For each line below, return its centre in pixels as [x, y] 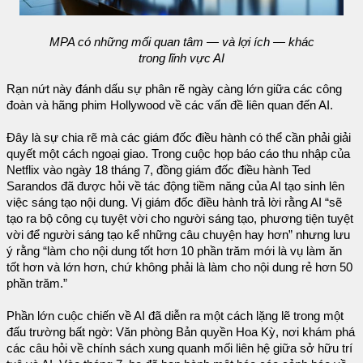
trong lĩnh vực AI [181, 58]
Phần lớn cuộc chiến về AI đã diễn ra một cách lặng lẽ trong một [175, 316]
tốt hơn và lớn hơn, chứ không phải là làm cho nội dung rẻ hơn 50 [179, 267]
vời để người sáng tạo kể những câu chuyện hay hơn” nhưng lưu [178, 235]
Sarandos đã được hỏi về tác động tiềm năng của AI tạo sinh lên [175, 186]
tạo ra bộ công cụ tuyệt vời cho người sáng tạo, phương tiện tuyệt [180, 218]
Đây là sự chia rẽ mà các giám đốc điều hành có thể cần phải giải [179, 137]
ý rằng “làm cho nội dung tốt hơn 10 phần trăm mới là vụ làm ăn [174, 251]
